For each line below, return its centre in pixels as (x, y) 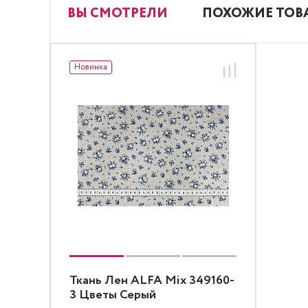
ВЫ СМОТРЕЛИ (118, 14)
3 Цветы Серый (113, 295)
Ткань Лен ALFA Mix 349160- (152, 280)
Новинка (91, 67)
